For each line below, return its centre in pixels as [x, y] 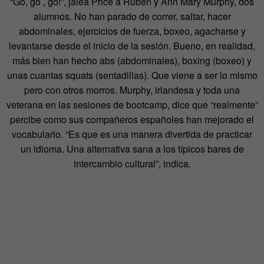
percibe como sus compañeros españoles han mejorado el [132, 120]
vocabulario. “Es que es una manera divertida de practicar [132, 134]
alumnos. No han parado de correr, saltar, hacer [132, 16]
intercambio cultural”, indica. [132, 164]
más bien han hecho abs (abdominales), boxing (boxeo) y [132, 61]
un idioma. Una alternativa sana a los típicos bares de [132, 149]
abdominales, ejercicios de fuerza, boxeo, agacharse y [132, 31]
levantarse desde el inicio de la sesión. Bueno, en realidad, [132, 46]
